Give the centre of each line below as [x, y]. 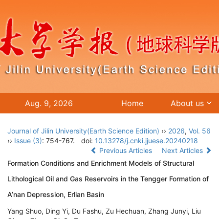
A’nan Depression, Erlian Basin [56, 194]
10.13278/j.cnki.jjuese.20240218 [146, 141]
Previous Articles [126, 150]
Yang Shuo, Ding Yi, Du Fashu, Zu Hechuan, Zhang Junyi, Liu [104, 211]
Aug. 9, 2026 [49, 103]
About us [187, 103]
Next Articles [183, 150]
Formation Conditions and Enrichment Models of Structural [101, 163]
